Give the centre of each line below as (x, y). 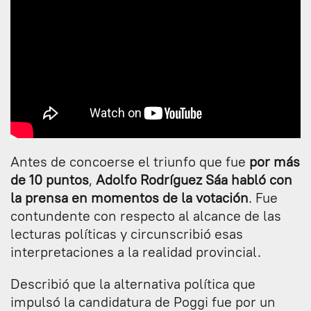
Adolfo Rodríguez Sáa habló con (194, 179)
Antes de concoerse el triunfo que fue (130, 161)
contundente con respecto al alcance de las (146, 215)
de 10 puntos (50, 179)
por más (275, 161)
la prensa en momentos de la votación (129, 197)
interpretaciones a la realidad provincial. (136, 251)
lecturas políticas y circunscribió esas (127, 233)
